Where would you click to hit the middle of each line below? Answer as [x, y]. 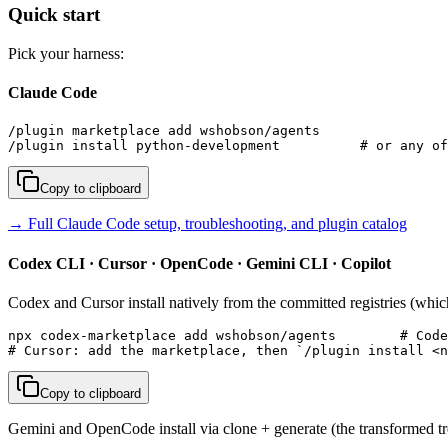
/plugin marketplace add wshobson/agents [164, 131]
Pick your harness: [66, 53]
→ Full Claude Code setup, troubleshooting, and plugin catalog [207, 224]
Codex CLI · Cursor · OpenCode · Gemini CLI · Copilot [199, 263]
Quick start [54, 15]
